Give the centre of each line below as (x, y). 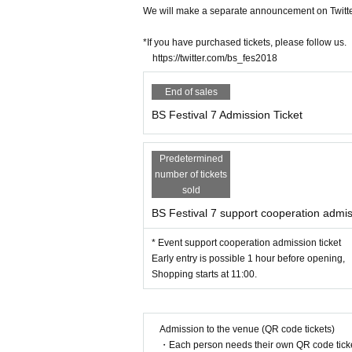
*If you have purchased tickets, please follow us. (245, 42)
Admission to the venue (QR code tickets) (247, 329)
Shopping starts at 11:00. (204, 274)
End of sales (191, 92)
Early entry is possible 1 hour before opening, (248, 258)
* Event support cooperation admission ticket (246, 243)
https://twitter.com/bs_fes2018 (215, 58)
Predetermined (191, 159)
